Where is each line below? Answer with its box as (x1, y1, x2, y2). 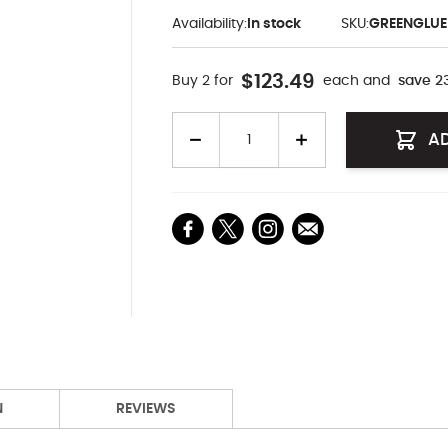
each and (322, 74, 390, 89)
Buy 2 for (171, 74, 233, 89)
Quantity (170, 113, 230, 128)
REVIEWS (116, 402, 176, 417)
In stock (246, 16, 301, 31)
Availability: (171, 16, 247, 31)
